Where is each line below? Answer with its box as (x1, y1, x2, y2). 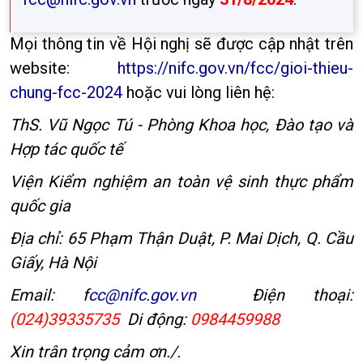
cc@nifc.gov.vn (88, 285, 196, 305)
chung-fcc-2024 (10, 83, 122, 102)
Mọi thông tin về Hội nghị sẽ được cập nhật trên (10, 34, 353, 53)
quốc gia (10, 196, 70, 216)
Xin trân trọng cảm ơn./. (10, 342, 181, 361)
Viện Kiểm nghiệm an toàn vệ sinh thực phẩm (10, 172, 353, 191)
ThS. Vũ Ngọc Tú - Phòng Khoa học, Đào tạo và (10, 115, 353, 135)
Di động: (119, 310, 190, 329)
